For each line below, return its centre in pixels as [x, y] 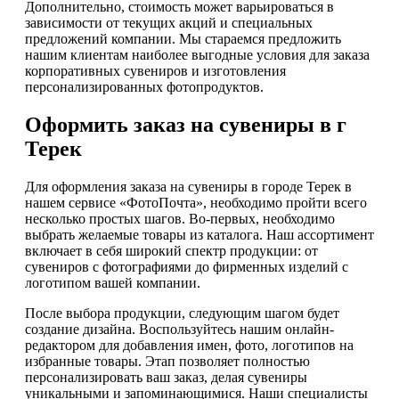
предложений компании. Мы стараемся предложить [183, 38]
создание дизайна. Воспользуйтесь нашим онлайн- [179, 329]
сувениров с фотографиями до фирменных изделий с [187, 266]
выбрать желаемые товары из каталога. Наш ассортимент [199, 234]
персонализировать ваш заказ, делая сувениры [166, 377]
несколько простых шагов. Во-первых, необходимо [180, 218]
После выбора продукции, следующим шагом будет [182, 313]
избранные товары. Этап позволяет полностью [167, 361]
